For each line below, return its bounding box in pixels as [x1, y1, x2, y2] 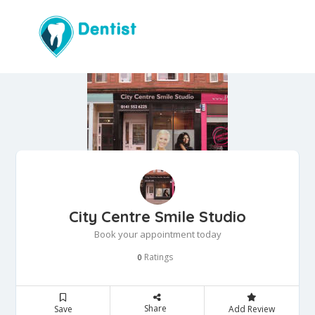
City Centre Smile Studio [69, 207, 246, 227]
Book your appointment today [94, 228, 221, 241]
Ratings [142, 251, 173, 264]
